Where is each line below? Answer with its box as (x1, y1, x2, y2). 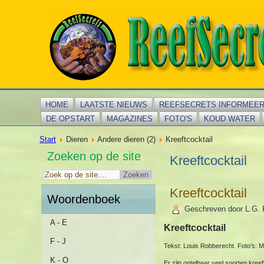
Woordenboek (47, 193, 121, 206)
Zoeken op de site (47, 150, 141, 163)
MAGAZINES (107, 114, 153, 123)
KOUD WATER (204, 114, 256, 123)
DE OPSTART (46, 114, 95, 123)
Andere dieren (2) (97, 135, 156, 144)
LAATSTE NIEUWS (80, 100, 148, 109)
